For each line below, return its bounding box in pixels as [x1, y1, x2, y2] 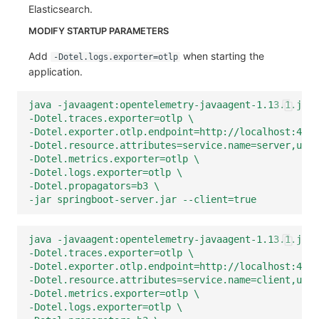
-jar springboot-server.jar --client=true [28, 194, 256, 206]
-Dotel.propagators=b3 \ [28, 180, 159, 192]
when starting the [180, 49, 264, 62]
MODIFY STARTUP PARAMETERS [28, 25, 169, 36]
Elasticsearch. [28, 2, 93, 15]
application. [28, 65, 83, 78]
